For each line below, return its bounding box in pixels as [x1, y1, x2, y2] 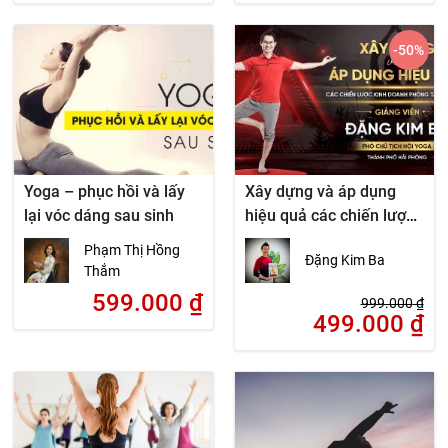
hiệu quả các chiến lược [244, 206, 414, 225]
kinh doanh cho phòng [244, 230, 403, 249]
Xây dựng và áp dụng [244, 182, 396, 201]
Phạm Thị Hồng [84, 241, 181, 258]
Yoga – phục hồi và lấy [24, 182, 186, 201]
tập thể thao [244, 254, 331, 273]
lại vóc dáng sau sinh [24, 206, 175, 225]
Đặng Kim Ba [304, 252, 385, 268]
